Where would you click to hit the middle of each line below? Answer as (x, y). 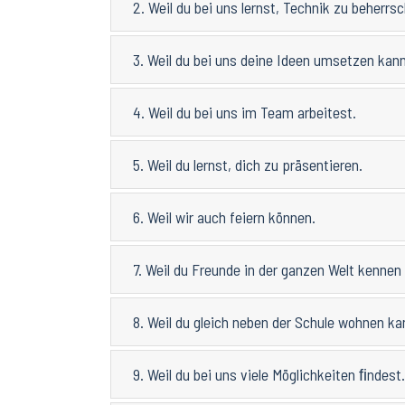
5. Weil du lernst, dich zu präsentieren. (248, 165)
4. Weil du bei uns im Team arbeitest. (245, 113)
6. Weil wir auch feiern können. (224, 217)
